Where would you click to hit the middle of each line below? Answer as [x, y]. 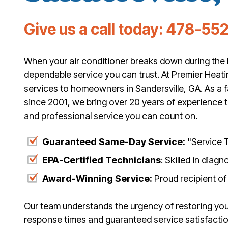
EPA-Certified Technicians [102, 160]
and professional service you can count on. [111, 116]
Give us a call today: [95, 29]
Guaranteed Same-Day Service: [114, 141]
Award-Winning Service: [97, 178]
